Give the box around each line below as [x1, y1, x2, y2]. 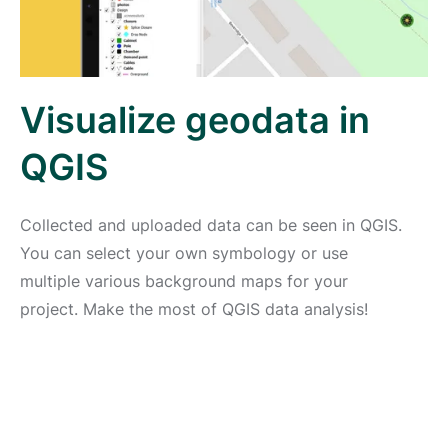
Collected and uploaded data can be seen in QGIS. [20, 214, 402, 235]
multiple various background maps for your [20, 270, 348, 291]
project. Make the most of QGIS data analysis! [20, 298, 368, 319]
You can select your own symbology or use [20, 242, 348, 263]
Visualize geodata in [20, 97, 370, 142]
